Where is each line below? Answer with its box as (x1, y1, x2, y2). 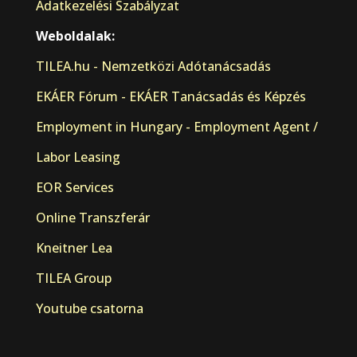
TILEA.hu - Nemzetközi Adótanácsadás (35, 57, 271, 76)
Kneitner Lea (35, 239, 112, 257)
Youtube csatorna (35, 300, 143, 318)
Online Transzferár (35, 209, 150, 227)
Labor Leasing (35, 148, 120, 167)
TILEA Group (35, 269, 112, 288)
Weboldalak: (35, 27, 115, 45)
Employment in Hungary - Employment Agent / (35, 118, 318, 136)
